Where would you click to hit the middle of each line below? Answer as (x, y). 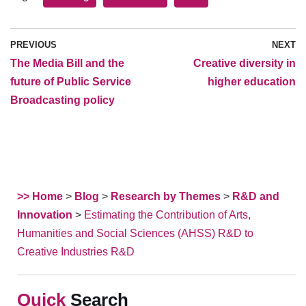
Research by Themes (166, 197)
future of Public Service (71, 82)
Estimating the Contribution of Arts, (167, 215)
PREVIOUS (33, 45)
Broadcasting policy (62, 100)
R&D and (256, 197)
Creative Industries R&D (76, 252)
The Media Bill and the (67, 64)
